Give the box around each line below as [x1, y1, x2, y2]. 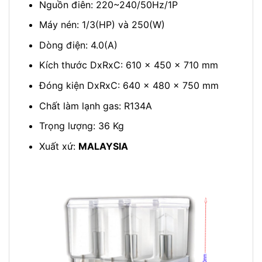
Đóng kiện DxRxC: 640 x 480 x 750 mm [39, 80, 219, 91]
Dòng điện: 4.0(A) [39, 39, 118, 51]
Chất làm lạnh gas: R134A [39, 99, 152, 112]
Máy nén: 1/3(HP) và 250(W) [39, 19, 165, 31]
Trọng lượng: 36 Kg [39, 120, 124, 132]
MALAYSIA [78, 140, 128, 152]
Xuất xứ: [39, 140, 78, 152]
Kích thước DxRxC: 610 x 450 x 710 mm [39, 59, 218, 71]
